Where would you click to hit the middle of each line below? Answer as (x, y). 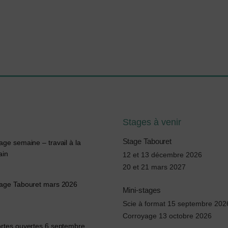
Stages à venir (152, 122)
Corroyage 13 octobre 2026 (167, 216)
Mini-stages (141, 190)
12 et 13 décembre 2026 (162, 155)
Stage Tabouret (147, 141)
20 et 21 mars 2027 (154, 167)
